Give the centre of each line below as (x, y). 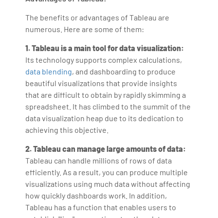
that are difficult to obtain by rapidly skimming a (106, 94)
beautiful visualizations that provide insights (101, 83)
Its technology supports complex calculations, (104, 59)
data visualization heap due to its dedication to (105, 118)
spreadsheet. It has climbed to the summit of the (108, 106)
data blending (49, 71)
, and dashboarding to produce (124, 71)
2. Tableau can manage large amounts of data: (106, 148)
